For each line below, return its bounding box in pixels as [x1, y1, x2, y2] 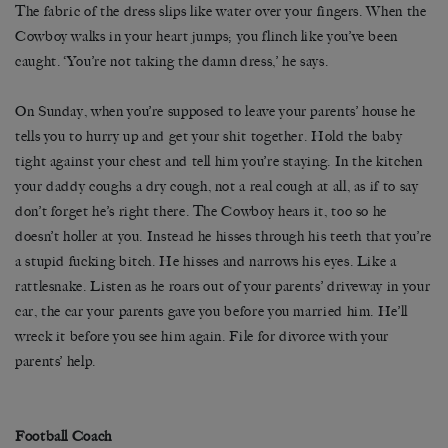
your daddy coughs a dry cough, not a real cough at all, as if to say [15, 178, 419, 196]
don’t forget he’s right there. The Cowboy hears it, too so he [15, 203, 388, 221]
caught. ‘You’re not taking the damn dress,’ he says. [15, 53, 329, 71]
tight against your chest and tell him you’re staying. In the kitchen [15, 153, 423, 171]
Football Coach [15, 428, 112, 446]
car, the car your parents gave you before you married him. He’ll [15, 303, 408, 321]
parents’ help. [15, 353, 96, 371]
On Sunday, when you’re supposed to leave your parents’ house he [15, 103, 416, 121]
